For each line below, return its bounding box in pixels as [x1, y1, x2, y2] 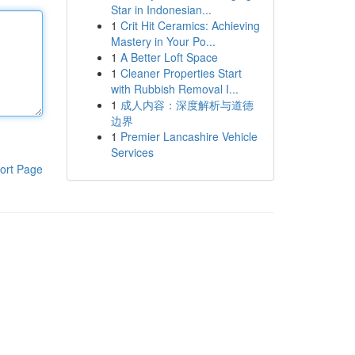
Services [110, 144, 154, 160]
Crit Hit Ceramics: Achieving [120, 17, 260, 33]
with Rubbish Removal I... [110, 81, 239, 97]
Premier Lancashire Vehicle [120, 128, 258, 144]
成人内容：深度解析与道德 [120, 97, 254, 113]
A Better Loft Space [120, 49, 218, 65]
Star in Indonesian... [110, 2, 212, 17]
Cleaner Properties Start [120, 65, 242, 81]
